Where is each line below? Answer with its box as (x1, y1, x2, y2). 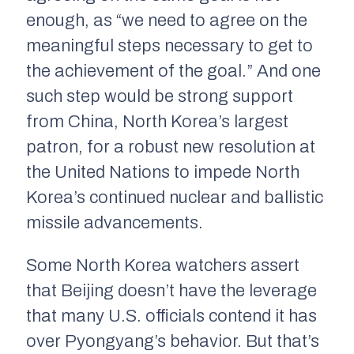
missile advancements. (26, 213, 203, 233)
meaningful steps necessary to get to (26, 36, 313, 56)
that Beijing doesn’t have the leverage (26, 281, 317, 301)
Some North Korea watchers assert (26, 256, 299, 276)
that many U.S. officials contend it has (26, 307, 317, 326)
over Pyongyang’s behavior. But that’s (26, 332, 319, 352)
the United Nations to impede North (26, 163, 299, 183)
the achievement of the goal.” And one (26, 62, 321, 81)
